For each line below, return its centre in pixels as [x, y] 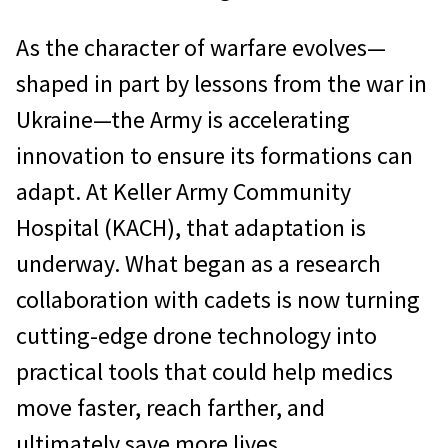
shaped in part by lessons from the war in [221, 83]
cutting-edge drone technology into [196, 335]
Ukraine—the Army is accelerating [183, 119]
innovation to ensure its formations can [214, 155]
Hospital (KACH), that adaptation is [191, 227]
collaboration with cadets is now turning [218, 299]
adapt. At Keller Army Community [183, 191]
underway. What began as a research [198, 263]
